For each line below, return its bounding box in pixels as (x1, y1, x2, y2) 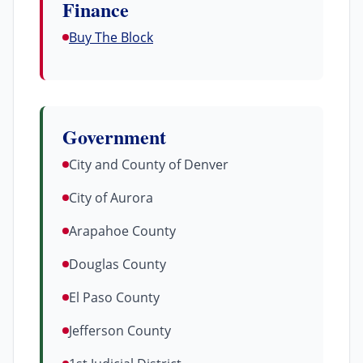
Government (62, 122, 166, 151)
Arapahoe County (69, 222, 176, 240)
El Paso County (69, 288, 160, 306)
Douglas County (69, 255, 166, 273)
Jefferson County (69, 322, 171, 340)
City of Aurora (69, 189, 153, 207)
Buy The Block (69, 28, 153, 46)
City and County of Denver (69, 156, 228, 173)
